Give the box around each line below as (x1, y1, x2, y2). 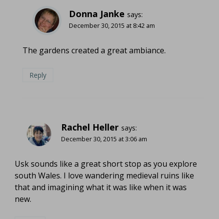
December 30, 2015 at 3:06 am (61, 134, 147, 144)
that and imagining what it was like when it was (15, 182, 187, 193)
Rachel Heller (61, 121, 119, 133)
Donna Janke (69, 8, 125, 20)
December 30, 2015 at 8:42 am (69, 21, 155, 30)
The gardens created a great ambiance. (22, 45, 166, 56)
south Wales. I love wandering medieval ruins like (15, 170, 194, 181)
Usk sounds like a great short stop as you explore (15, 158, 197, 170)
